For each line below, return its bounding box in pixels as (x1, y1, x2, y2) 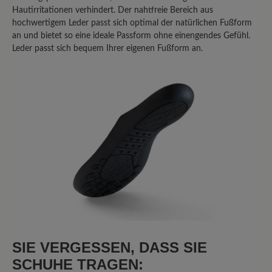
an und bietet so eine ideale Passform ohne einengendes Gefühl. (12, 31, 250, 40)
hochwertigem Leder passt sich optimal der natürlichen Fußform (12, 18, 252, 27)
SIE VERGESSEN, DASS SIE (12, 239, 207, 256)
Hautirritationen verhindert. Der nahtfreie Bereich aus (12, 5, 213, 15)
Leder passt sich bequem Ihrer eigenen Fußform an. (12, 44, 203, 53)
